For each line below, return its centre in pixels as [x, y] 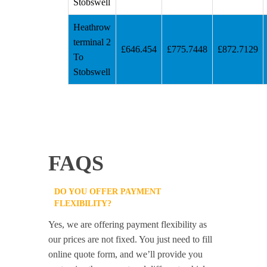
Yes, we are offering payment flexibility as [128, 225]
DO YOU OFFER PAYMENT [108, 192]
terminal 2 [92, 42]
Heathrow [92, 27]
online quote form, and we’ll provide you [126, 254]
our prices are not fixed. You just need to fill [131, 240]
